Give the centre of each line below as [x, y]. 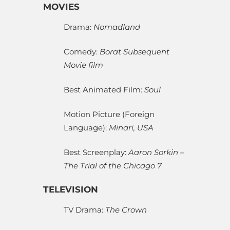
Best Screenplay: [96, 152]
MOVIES [61, 7]
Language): [86, 128]
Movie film [83, 65]
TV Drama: [84, 210]
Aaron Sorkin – [156, 152]
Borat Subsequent [135, 52]
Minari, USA [131, 128]
